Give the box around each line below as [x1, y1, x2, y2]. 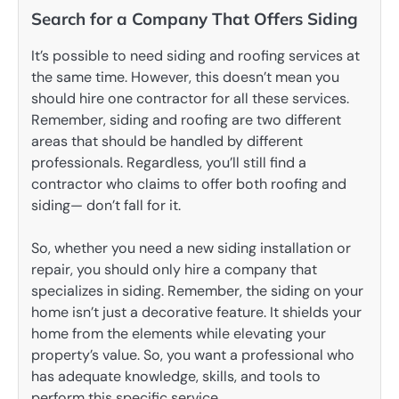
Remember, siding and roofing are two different [31, 110, 341, 130]
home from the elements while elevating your [31, 324, 326, 344]
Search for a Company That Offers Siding [31, 8, 358, 30]
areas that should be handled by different [31, 132, 303, 151]
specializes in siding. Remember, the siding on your [31, 281, 363, 301]
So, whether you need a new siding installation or [31, 239, 351, 258]
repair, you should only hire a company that [31, 260, 317, 280]
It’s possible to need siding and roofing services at [31, 46, 360, 66]
